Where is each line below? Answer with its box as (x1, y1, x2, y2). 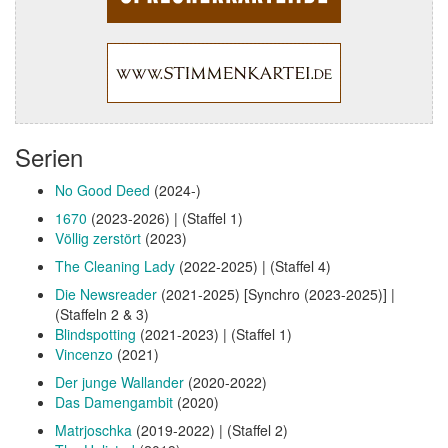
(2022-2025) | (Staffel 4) (175, 255, 331, 276)
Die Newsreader (55, 283, 157, 304)
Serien (15, 138, 83, 174)
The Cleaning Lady (55, 255, 175, 276)
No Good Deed (55, 179, 150, 200)
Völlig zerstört (55, 227, 141, 248)
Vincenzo (55, 343, 113, 364)
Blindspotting (55, 323, 136, 344)
